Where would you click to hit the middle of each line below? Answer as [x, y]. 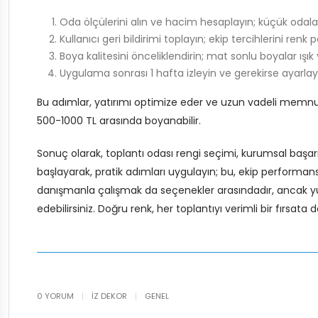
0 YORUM [56, 296]
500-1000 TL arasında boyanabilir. [119, 121]
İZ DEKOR [109, 296]
